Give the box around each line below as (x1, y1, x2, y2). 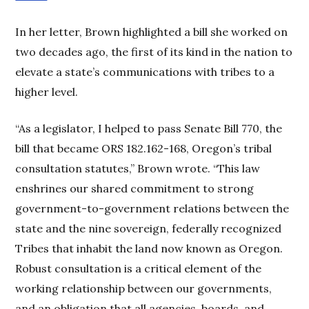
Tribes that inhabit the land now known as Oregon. (15, 241, 283, 256)
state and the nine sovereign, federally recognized (15, 221, 282, 236)
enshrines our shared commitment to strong (15, 181, 255, 196)
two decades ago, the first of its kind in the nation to (15, 45, 293, 59)
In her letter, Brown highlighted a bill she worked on (15, 25, 288, 39)
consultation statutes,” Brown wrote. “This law (15, 161, 261, 176)
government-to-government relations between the (15, 201, 290, 216)
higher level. (15, 85, 79, 99)
